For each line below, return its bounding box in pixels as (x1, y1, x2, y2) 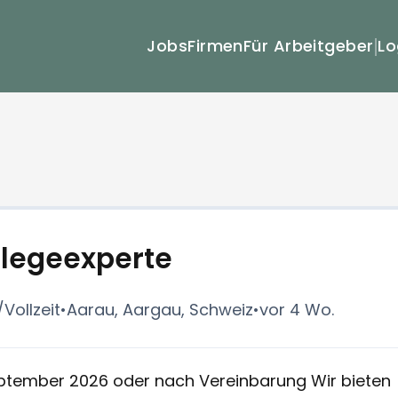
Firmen (187, 35, 243, 58)
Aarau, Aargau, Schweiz (66, 298, 253, 321)
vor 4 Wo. (259, 298, 334, 321)
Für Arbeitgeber (243, 35, 374, 58)
